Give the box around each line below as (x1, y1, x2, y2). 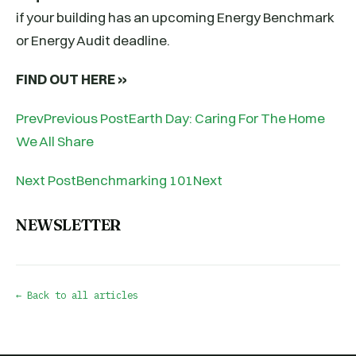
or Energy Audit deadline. (16, 32, 170, 49)
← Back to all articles (16, 288, 138, 302)
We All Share (16, 133, 94, 150)
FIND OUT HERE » (16, 71, 127, 88)
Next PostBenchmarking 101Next (16, 172, 222, 189)
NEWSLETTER (16, 215, 122, 235)
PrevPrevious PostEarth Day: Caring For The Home (16, 110, 325, 127)
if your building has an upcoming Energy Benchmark (16, 9, 335, 26)
